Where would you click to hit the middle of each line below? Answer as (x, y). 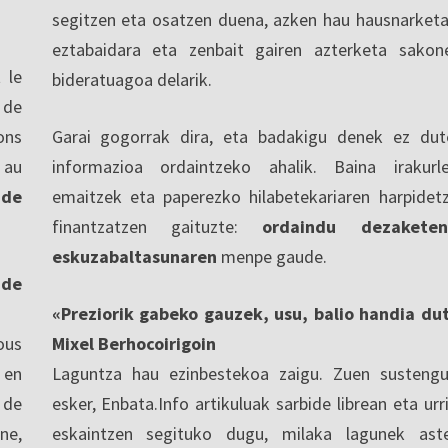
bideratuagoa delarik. (131, 79)
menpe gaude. (271, 256)
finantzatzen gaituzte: (157, 226)
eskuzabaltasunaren (134, 256)
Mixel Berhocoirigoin (133, 343)
